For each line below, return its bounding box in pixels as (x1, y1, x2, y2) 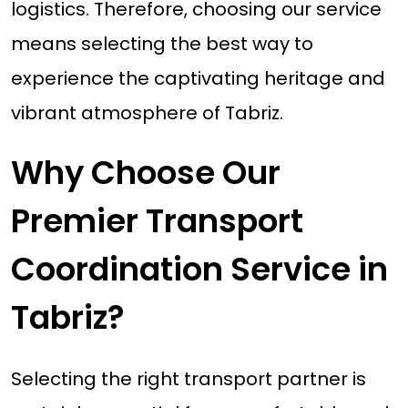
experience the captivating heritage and (10, 66, 385, 92)
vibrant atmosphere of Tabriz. (10, 100, 283, 127)
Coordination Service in (10, 247, 388, 292)
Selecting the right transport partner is (10, 365, 366, 392)
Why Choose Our (10, 150, 280, 196)
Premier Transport (10, 199, 303, 244)
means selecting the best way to (10, 31, 313, 57)
